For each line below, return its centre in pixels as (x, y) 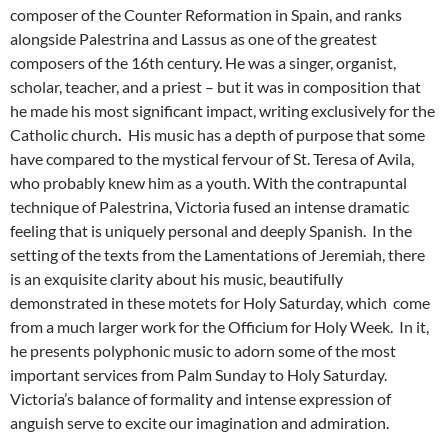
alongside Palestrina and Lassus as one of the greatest (193, 39)
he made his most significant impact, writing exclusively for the (222, 111)
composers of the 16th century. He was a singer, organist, (203, 63)
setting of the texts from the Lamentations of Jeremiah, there (217, 255)
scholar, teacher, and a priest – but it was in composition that (215, 87)
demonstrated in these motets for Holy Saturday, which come (220, 303)
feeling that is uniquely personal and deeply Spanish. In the (211, 231)
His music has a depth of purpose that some (276, 135)
